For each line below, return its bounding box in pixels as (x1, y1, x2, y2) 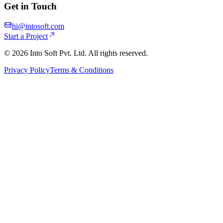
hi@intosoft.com (12, 22, 64, 31)
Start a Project (4, 32, 48, 41)
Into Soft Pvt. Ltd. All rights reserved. (28, 49, 148, 58)
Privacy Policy (4, 66, 50, 75)
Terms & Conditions (50, 66, 113, 75)
